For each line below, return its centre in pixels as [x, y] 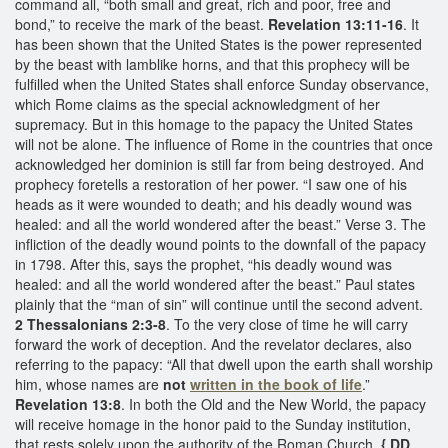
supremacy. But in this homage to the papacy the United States [214, 123]
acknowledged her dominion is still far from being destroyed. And [219, 163]
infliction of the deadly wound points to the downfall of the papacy [220, 243]
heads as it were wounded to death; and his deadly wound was [213, 203]
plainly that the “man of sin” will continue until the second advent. [219, 303]
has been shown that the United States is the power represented [218, 43]
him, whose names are [89, 383]
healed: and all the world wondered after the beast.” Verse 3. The [220, 223]
